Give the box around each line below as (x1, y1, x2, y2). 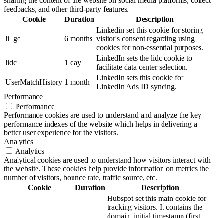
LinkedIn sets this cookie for (96, 73, 183, 82)
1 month (64, 77, 90, 86)
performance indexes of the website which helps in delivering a (4, 119, 197, 128)
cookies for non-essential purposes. (96, 43, 203, 52)
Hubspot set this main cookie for (107, 194, 206, 202)
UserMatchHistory (5, 77, 62, 86)
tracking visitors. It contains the (107, 202, 202, 211)
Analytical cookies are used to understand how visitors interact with (4, 155, 211, 164)
